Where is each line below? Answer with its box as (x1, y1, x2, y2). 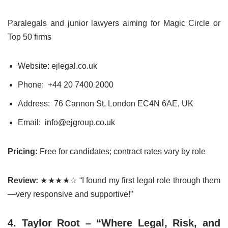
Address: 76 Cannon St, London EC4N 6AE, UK (18, 99, 193, 108)
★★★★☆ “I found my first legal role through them (38, 176, 220, 185)
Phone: (18, 80, 48, 89)
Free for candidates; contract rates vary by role (38, 147, 206, 156)
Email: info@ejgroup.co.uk (18, 118, 115, 127)
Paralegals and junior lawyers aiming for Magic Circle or (8, 18, 220, 27)
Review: (8, 176, 38, 185)
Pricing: (8, 147, 38, 156)
